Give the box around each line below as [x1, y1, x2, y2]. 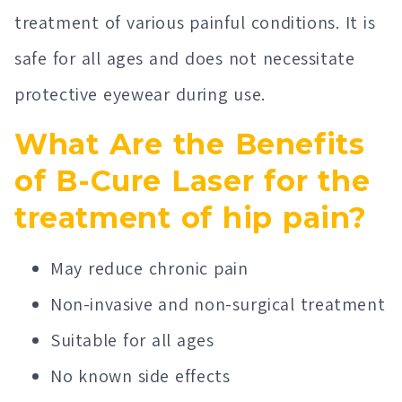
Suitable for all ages [50, 328, 214, 352]
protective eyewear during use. [14, 83, 266, 107]
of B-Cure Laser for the [14, 162, 371, 198]
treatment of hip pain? [14, 199, 368, 235]
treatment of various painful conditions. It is [14, 11, 376, 35]
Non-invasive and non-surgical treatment [50, 292, 386, 316]
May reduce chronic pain [50, 256, 249, 280]
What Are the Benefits [14, 126, 365, 162]
